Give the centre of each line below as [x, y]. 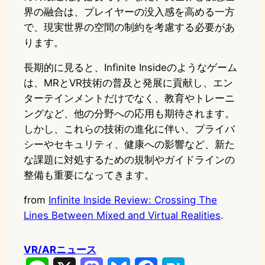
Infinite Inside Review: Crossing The [133, 200]
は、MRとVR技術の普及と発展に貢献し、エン [128, 83]
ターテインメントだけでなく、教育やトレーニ [129, 98]
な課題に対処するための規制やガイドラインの [129, 160]
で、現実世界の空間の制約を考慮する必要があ [129, 28]
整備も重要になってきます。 [89, 175]
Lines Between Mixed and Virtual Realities [122, 216]
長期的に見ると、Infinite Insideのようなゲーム [130, 68]
